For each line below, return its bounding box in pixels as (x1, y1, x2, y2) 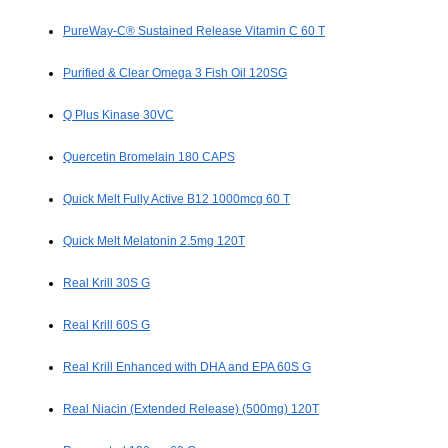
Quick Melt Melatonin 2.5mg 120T (63, 234, 245, 249)
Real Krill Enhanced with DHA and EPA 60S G (63, 360, 311, 375)
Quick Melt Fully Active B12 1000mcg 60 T (63, 192, 290, 207)
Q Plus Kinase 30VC (63, 108, 174, 123)
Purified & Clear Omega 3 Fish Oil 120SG (63, 66, 287, 81)
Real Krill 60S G (63, 318, 150, 333)
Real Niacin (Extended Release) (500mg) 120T (63, 402, 319, 417)
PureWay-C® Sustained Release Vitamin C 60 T (63, 24, 325, 39)
